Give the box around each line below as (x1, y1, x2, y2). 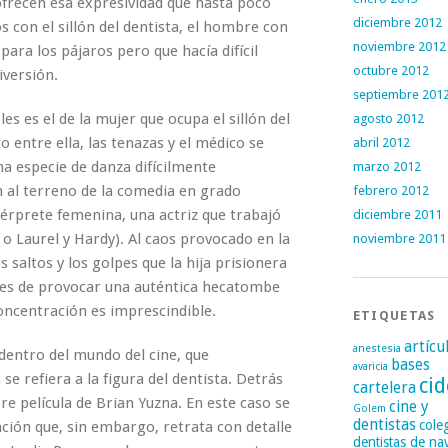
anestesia (352, 342, 401, 355)
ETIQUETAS (352, 308, 436, 323)
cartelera (352, 379, 416, 397)
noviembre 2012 (352, 39, 446, 54)
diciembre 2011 (352, 207, 442, 222)
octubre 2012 (352, 63, 429, 78)
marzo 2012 (352, 159, 421, 174)
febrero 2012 (352, 183, 429, 198)
